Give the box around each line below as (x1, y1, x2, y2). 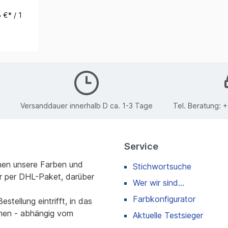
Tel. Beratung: (173, 101, 223, 110)
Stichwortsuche (133, 161, 191, 172)
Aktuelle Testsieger (133, 210, 203, 220)
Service (124, 140, 158, 152)
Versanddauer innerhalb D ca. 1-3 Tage (20, 101, 153, 110)
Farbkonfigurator (133, 193, 195, 204)
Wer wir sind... (133, 177, 184, 188)
